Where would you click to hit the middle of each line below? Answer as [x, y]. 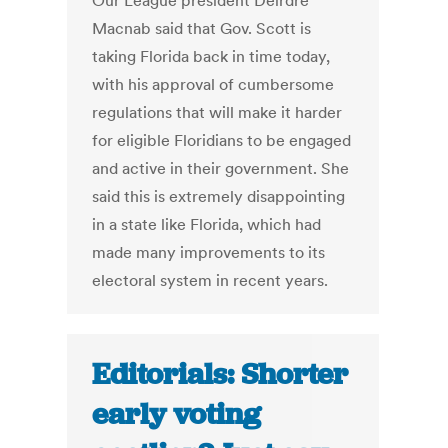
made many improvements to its [209, 252]
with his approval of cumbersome [213, 84]
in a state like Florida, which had [207, 224]
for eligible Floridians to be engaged [222, 140]
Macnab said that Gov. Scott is [202, 28]
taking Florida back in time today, [211, 56]
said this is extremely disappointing [219, 196]
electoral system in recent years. [210, 280]
